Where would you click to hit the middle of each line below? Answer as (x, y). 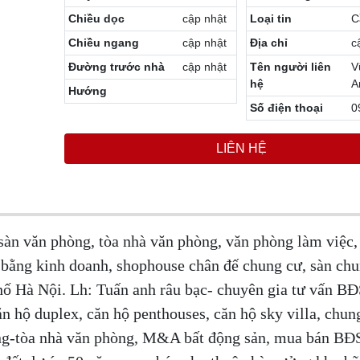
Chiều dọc (97, 18)
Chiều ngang (104, 42)
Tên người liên (290, 66)
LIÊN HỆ (242, 148)
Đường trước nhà (117, 66)
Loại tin (270, 18)
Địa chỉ (268, 42)
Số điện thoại (286, 107)
